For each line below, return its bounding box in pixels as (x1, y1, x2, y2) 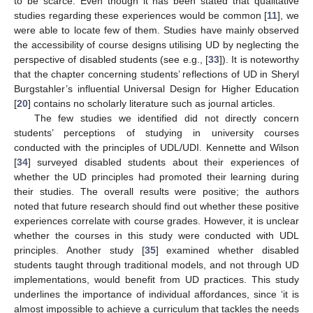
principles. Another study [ (14, 244, 145, 256)
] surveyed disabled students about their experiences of (28, 156, 299, 168)
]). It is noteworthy (219, 53, 299, 65)
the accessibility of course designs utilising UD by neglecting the (14, 38, 299, 50)
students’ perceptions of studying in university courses (14, 126, 299, 138)
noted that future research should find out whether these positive (14, 200, 299, 212)
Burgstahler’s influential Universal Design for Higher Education (14, 82, 299, 94)
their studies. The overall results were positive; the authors (14, 185, 299, 197)
